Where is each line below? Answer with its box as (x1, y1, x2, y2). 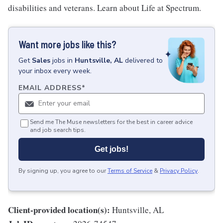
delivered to (125, 56, 163, 65)
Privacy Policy (160, 167, 198, 175)
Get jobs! (95, 145, 128, 154)
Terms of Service (108, 167, 152, 175)
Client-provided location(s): (8, 204, 110, 217)
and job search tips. (30, 126, 86, 134)
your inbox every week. (18, 66, 92, 76)
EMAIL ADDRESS (18, 83, 82, 93)
